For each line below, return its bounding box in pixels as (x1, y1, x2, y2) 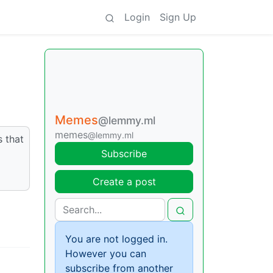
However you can (65, 247, 146, 260)
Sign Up (160, 11, 196, 23)
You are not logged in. (65, 233, 168, 245)
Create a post (92, 175, 156, 188)
